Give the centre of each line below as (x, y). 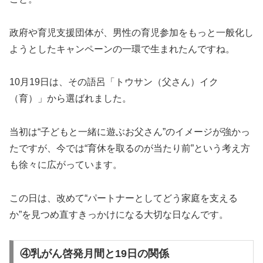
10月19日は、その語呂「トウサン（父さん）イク (114, 82)
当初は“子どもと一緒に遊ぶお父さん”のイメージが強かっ (130, 132)
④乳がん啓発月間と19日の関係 (94, 253)
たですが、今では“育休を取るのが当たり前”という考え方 (130, 149)
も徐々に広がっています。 (66, 165)
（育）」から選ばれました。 (70, 99)
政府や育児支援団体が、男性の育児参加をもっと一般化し (131, 32)
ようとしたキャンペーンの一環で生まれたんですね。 (122, 49)
